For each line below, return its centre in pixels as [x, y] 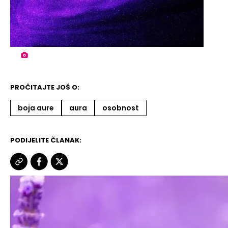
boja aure [36, 108]
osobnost [121, 108]
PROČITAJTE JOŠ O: [45, 88]
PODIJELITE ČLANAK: [46, 140]
